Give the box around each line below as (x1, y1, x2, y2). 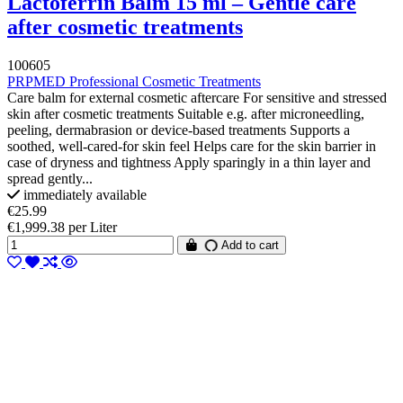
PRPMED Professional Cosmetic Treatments (7, 73, 261, 89)
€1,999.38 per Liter (7, 219, 117, 235)
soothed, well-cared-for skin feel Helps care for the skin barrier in (7, 138, 376, 154)
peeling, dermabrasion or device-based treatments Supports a (7, 121, 350, 138)
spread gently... (7, 170, 93, 186)
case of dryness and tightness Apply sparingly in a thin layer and (7, 154, 371, 170)
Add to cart (218, 237, 280, 252)
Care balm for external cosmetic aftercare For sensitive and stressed (7, 89, 387, 105)
